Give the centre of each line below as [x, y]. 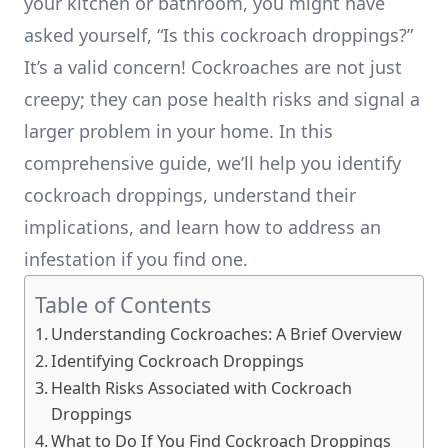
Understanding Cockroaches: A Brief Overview [227, 334]
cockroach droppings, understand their [190, 195]
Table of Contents [123, 304]
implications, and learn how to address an [202, 227]
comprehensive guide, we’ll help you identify [212, 163]
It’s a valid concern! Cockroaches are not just [213, 67]
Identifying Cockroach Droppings [178, 361]
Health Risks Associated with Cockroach [202, 388]
